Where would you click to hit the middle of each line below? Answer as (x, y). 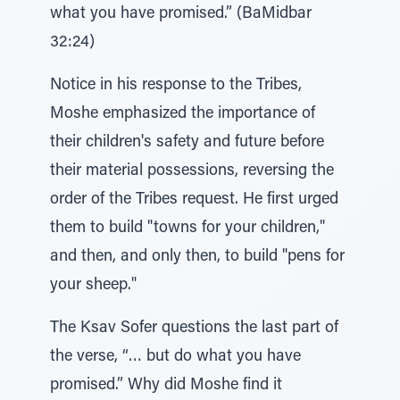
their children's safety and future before (187, 143)
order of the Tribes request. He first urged (194, 200)
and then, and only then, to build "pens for (197, 257)
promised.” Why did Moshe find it (166, 386)
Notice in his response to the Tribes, (176, 86)
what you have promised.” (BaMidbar (181, 14)
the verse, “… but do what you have (175, 357)
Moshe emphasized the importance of (183, 114)
